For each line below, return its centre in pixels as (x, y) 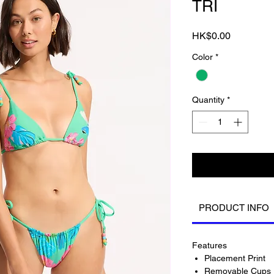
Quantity (208, 100)
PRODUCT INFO (234, 208)
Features (209, 246)
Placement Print (235, 258)
